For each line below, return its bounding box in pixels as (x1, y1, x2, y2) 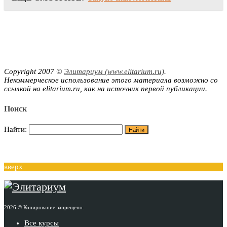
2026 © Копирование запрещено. (4, 205, 84, 211)
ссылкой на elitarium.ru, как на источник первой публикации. (4, 85, 207, 93)
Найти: (4, 125, 27, 133)
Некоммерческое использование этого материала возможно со (4, 76, 218, 85)
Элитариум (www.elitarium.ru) (64, 67, 164, 76)
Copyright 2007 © (4, 67, 64, 76)
